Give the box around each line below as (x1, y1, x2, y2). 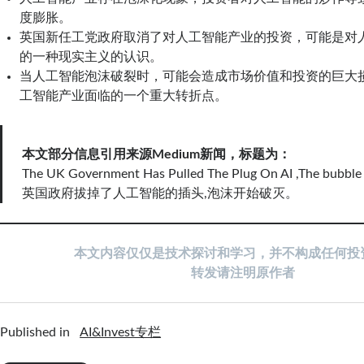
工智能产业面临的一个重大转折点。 (19, 89, 228, 102)
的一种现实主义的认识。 (19, 50, 163, 63)
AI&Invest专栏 (80, 325, 162, 339)
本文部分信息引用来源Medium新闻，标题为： (22, 147, 292, 161)
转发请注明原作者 (190, 266, 295, 279)
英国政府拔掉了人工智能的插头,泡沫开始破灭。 (22, 186, 299, 200)
